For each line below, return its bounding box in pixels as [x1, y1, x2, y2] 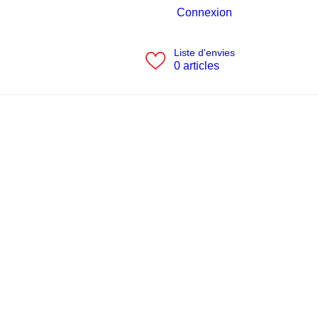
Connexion [177, 6, 232, 18]
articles [182, 60, 219, 72]
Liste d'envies [173, 47, 235, 58]
